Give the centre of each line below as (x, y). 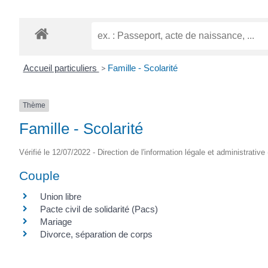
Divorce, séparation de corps (96, 234)
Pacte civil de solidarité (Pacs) (99, 209)
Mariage (56, 221)
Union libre (61, 196)
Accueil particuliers (61, 68)
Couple (39, 175)
